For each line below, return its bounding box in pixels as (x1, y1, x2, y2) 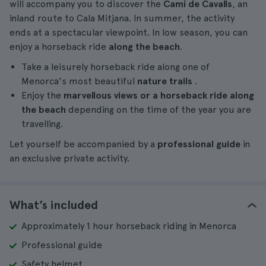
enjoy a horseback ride (9, 41, 109, 52)
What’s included (9, 198, 98, 212)
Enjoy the (21, 90, 64, 101)
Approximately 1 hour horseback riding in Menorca (21, 220, 236, 232)
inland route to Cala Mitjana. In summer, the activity (9, 12, 235, 24)
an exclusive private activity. (9, 153, 129, 164)
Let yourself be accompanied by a (9, 138, 155, 150)
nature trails (137, 75, 195, 87)
